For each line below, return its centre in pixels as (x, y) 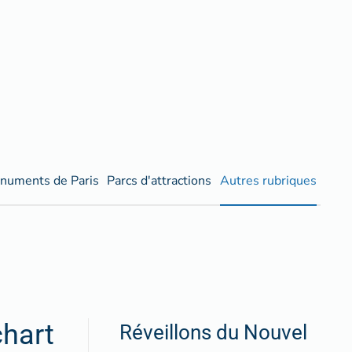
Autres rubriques (268, 180)
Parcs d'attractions (159, 180)
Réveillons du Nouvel (213, 333)
